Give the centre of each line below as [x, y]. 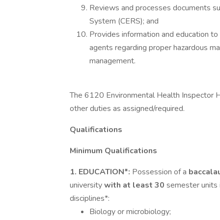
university [87, 185]
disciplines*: [90, 198]
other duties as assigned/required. [127, 109]
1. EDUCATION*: [101, 172]
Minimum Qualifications [113, 151]
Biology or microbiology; [130, 212]
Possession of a [160, 172]
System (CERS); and [124, 21]
